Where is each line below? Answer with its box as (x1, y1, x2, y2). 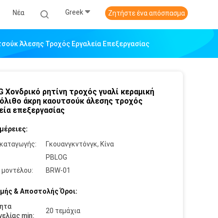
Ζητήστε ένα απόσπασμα (108, 9, 185, 17)
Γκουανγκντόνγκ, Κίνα (46, 140, 114, 148)
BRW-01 (46, 166, 71, 174)
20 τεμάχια (46, 207, 80, 215)
